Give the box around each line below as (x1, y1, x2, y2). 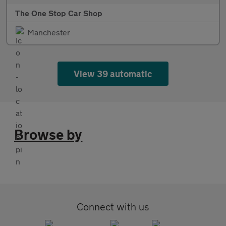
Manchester (27, 27, 70, 37)
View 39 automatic (73, 68, 153, 80)
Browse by (14, 126, 83, 143)
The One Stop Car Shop (15, 8, 102, 18)
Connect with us (77, 201, 149, 213)
